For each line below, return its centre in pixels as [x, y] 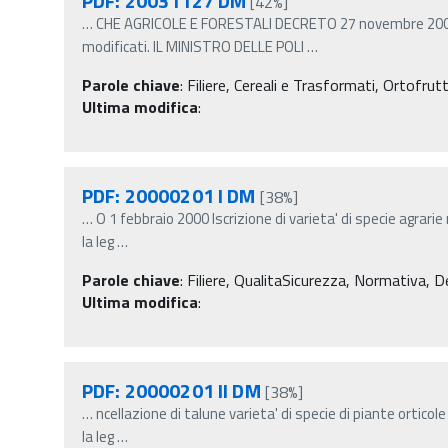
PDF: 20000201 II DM [171, 390]
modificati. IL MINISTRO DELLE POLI [193, 46]
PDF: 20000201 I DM [169, 195]
